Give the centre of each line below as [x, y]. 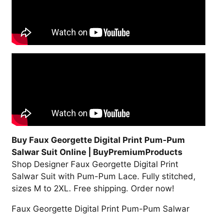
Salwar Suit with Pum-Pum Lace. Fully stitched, [104, 176]
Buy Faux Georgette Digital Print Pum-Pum [98, 140]
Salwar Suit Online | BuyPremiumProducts [97, 152]
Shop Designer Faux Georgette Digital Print [95, 164]
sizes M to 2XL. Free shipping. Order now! [93, 188]
